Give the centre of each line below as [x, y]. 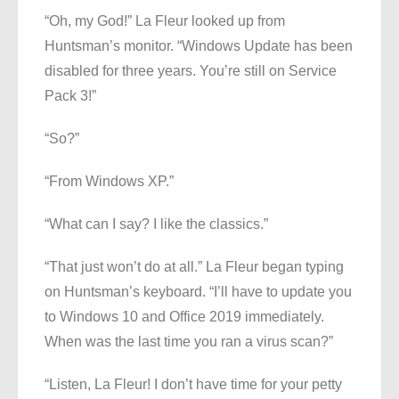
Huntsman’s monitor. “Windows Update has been [199, 46]
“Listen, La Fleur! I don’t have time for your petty [193, 385]
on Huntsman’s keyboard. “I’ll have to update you [198, 292]
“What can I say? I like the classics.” [156, 224]
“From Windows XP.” [109, 182]
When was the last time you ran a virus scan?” [189, 342]
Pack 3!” [70, 96]
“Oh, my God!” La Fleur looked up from [165, 21]
